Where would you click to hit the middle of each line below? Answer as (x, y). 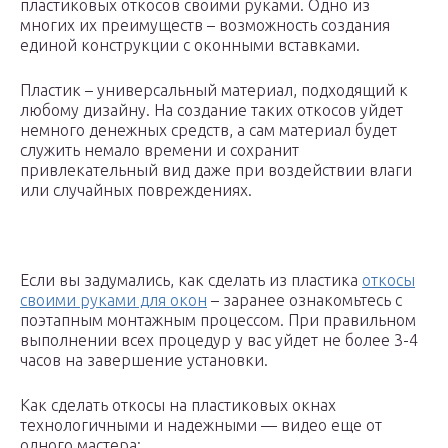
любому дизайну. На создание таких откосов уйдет (211, 110)
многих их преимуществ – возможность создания (205, 25)
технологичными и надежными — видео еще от (201, 425)
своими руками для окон (113, 300)
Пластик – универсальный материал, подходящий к (214, 90)
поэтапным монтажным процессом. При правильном (218, 320)
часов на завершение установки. (144, 360)
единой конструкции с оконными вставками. (190, 45)
